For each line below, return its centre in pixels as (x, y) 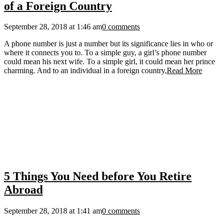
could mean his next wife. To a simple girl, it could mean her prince (110, 62)
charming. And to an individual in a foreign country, (85, 71)
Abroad (23, 190)
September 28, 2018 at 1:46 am (53, 27)
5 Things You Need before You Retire (98, 176)
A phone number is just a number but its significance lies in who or (109, 44)
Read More (184, 71)
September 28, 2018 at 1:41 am (53, 211)
